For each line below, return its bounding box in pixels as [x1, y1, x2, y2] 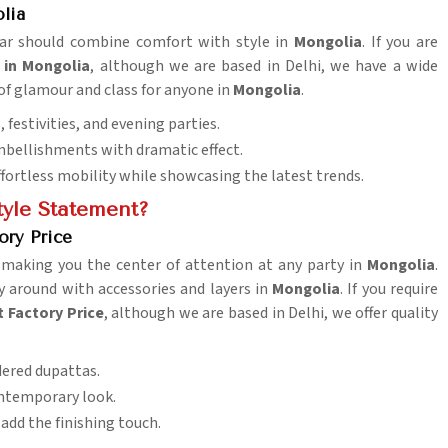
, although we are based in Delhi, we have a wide [90, 55, 439, 78]
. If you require [340, 278, 439, 301]
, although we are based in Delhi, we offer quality [103, 302, 439, 325]
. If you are [362, 31, 439, 54]
